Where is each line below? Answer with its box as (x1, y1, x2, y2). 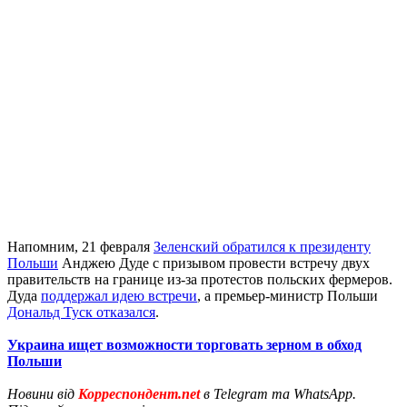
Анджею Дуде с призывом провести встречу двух (58, 254, 370, 271)
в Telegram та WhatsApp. (200, 385, 356, 402)
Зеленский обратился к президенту (154, 238, 371, 254)
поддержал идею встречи (41, 287, 197, 303)
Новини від (7, 385, 78, 402)
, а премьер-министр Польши (197, 287, 378, 303)
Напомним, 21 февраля (7, 238, 154, 254)
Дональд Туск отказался (7, 303, 155, 320)
